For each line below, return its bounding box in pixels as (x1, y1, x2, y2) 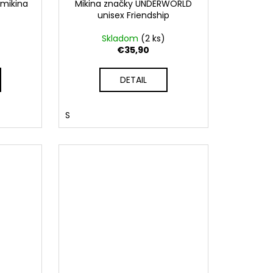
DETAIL (119, 74, 147, 87)
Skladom (101, 32, 141, 45)
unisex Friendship (97, 9, 169, 22)
